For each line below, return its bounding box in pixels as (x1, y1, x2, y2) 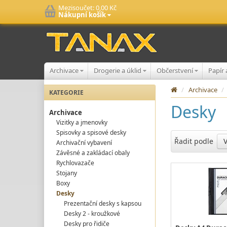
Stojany (56, 168, 78, 177)
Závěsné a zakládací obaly (56, 148, 130, 157)
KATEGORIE (49, 88, 84, 97)
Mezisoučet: (58, 3, 96, 12)
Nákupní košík (58, 10, 107, 19)
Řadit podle (174, 136, 213, 146)
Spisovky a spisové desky (56, 128, 127, 137)
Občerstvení (157, 66, 195, 75)
